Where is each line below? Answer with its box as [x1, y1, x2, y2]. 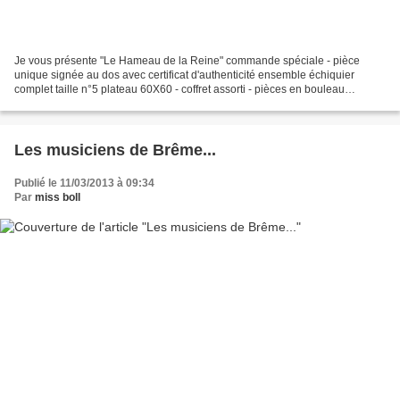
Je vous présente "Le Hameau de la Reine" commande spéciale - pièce [14, 54, 360, 68]
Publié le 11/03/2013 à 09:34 [14, 177, 154, 190]
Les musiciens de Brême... [14, 141, 216, 160]
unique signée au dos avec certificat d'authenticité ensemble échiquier [14, 69, 354, 82]
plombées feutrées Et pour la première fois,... [14, 97, 230, 111]
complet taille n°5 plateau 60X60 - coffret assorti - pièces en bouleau [14, 83, 345, 96]
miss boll [35, 191, 80, 204]
